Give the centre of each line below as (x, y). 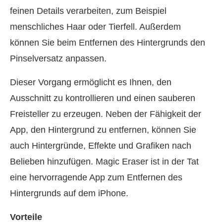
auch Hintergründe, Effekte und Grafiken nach (101, 145)
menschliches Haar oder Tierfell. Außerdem (95, 27)
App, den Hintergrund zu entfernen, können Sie (103, 130)
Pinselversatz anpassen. (58, 58)
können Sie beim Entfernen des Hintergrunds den (108, 42)
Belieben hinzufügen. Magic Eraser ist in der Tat (104, 161)
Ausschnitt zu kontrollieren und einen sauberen (103, 98)
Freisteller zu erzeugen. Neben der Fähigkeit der (106, 114)
